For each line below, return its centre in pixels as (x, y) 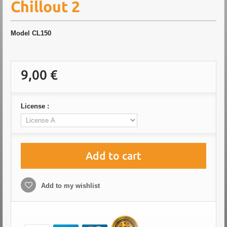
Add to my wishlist (69, 186)
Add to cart (113, 156)
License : (36, 106)
